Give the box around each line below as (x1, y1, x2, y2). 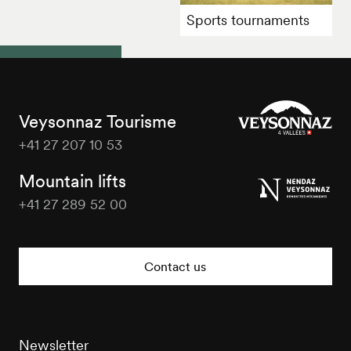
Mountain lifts (18, 169, 126, 192)
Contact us (144, 258, 207, 274)
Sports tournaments (186, 10, 309, 29)
